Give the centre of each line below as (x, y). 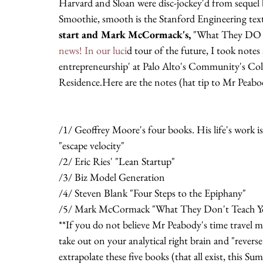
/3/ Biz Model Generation (112, 177)
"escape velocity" (92, 145)
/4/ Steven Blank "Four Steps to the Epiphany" (152, 193)
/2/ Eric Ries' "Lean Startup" (117, 161)
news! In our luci (93, 50)
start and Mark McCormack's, (126, 34)
